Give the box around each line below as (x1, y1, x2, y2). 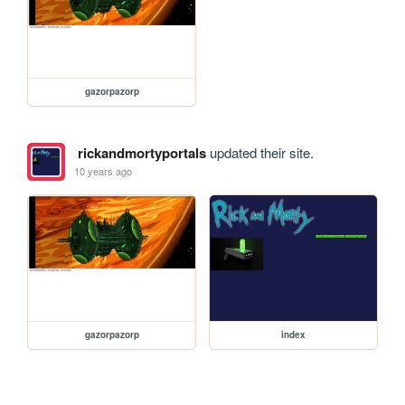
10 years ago (74, 164, 133, 179)
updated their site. (205, 142, 314, 162)
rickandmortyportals (77, 142, 206, 163)
